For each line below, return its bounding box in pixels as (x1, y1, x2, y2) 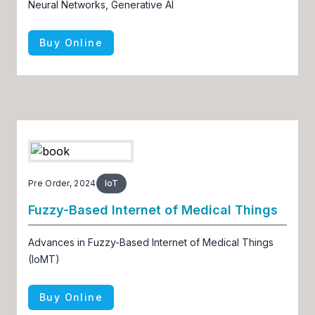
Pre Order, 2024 (28, 178, 96, 189)
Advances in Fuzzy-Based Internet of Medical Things (28, 236, 274, 249)
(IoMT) (28, 253, 60, 266)
